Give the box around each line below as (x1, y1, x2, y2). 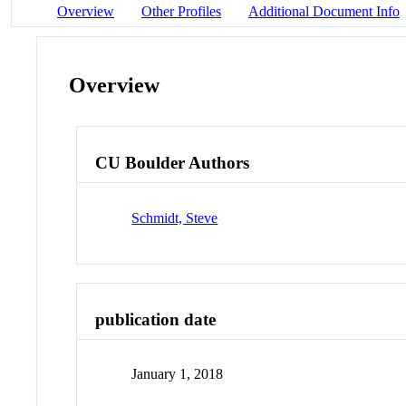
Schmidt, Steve (131, 209, 218, 226)
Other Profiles (141, 3, 221, 19)
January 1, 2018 (131, 366, 224, 382)
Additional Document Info (248, 3, 400, 19)
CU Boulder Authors (95, 153, 250, 173)
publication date (95, 309, 217, 329)
